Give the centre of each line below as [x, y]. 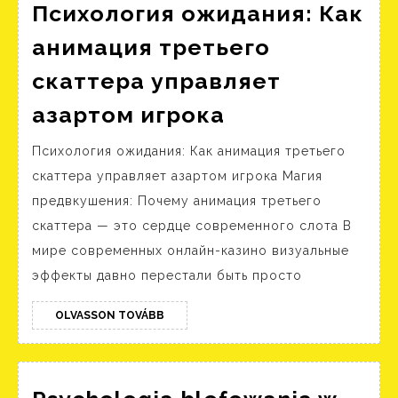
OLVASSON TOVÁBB [110, 316]
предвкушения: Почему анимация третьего [177, 201]
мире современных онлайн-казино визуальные [191, 251]
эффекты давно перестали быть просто [167, 276]
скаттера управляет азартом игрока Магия [177, 176]
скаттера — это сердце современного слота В [192, 226]
